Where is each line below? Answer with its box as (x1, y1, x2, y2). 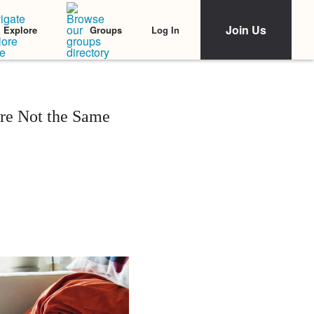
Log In (151, 22, 179, 36)
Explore (4, 23, 37, 36)
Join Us (226, 22, 266, 38)
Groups (90, 23, 122, 36)
